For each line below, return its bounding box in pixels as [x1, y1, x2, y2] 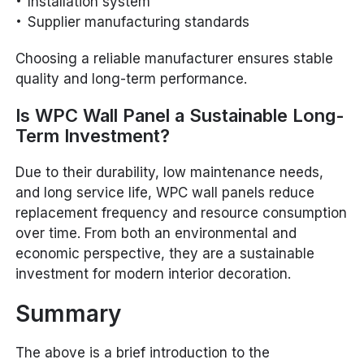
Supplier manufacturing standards [28, 13, 250, 30]
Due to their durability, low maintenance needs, [15, 163, 324, 180]
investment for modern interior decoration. [15, 265, 292, 282]
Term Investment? [15, 124, 171, 146]
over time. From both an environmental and [15, 224, 297, 241]
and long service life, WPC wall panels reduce [15, 184, 315, 201]
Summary [15, 299, 122, 327]
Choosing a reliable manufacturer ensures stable [15, 50, 334, 67]
